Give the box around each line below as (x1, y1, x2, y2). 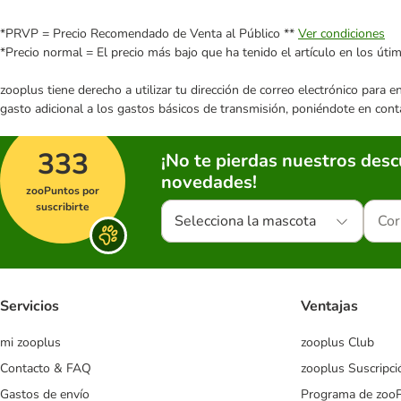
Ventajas (301, 295, 358, 316)
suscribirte (36, 200, 90, 215)
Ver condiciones (298, 25, 385, 43)
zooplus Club (301, 333, 374, 351)
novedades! (161, 170, 257, 195)
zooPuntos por (26, 183, 99, 199)
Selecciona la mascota (175, 211, 316, 232)
